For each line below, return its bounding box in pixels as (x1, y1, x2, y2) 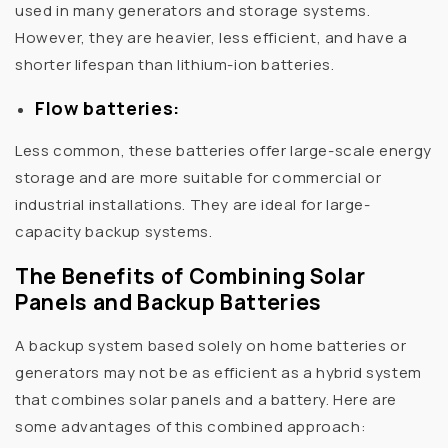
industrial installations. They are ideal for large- (15, 194, 371, 216)
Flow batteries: (35, 96, 180, 121)
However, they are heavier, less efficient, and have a (15, 27, 408, 49)
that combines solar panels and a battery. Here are (15, 389, 398, 411)
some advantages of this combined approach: (15, 416, 367, 438)
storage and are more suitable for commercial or (15, 167, 382, 189)
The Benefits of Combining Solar (15, 261, 366, 290)
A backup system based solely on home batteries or (15, 335, 407, 357)
